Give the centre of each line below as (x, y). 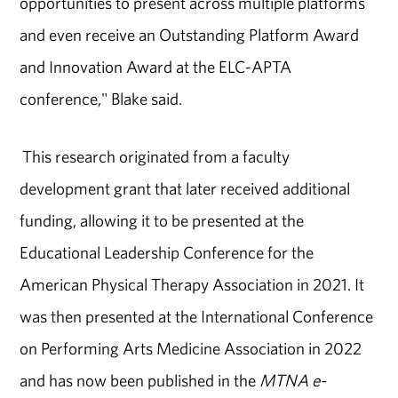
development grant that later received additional (185, 189)
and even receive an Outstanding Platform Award (190, 35)
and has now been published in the (140, 381)
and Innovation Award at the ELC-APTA (156, 67)
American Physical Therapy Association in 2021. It (192, 285)
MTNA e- (293, 381)
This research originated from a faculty (155, 157)
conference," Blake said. (101, 99)
